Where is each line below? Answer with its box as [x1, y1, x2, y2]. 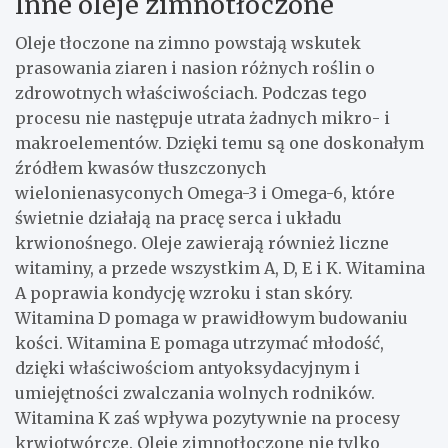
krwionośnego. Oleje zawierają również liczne [15, 232, 389, 253]
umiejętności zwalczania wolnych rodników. [15, 382, 375, 403]
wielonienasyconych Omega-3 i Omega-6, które [15, 182, 395, 203]
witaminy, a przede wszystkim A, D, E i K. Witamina [15, 257, 425, 278]
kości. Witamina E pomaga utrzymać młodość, [15, 332, 384, 353]
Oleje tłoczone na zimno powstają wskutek [15, 32, 361, 53]
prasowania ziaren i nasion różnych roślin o [15, 57, 375, 78]
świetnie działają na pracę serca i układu [15, 207, 342, 228]
